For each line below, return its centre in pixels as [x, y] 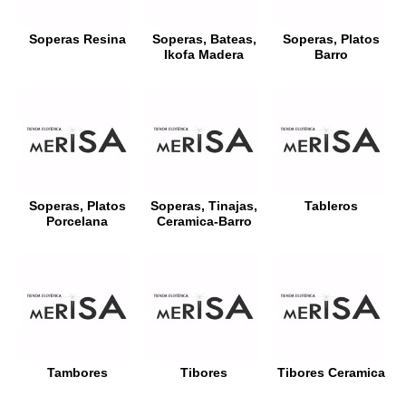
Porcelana [77, 222]
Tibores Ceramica [331, 373]
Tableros [331, 207]
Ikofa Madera [204, 55]
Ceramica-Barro [204, 222]
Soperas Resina [77, 40]
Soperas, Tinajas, [204, 207]
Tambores [77, 373]
